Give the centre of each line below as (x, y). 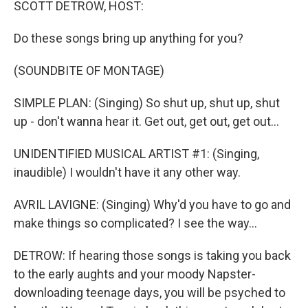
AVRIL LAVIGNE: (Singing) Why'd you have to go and (152, 205)
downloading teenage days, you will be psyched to (150, 293)
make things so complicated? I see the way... (135, 223)
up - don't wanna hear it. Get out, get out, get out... (146, 121)
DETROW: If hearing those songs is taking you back (152, 255)
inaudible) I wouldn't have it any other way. (127, 172)
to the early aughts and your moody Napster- (135, 274)
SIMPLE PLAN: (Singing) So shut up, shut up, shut (147, 103)
